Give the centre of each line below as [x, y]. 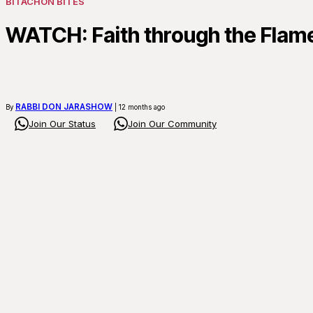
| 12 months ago [139, 107]
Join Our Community [172, 124]
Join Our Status [62, 124]
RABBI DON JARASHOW [64, 107]
